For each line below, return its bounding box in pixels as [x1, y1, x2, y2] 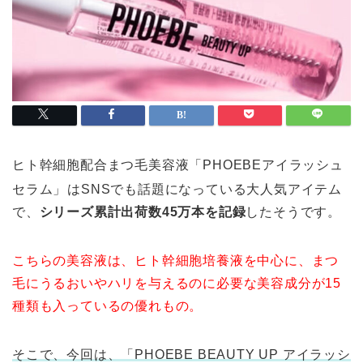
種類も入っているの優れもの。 [12, 299, 203, 314]
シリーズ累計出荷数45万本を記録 [39, 205, 246, 220]
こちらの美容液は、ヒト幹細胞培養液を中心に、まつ [12, 254, 340, 268]
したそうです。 [246, 205, 342, 220]
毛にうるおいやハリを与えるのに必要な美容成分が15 [12, 276, 341, 291]
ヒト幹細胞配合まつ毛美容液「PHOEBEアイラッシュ [12, 158, 344, 173]
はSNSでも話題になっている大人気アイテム [67, 182, 343, 197]
